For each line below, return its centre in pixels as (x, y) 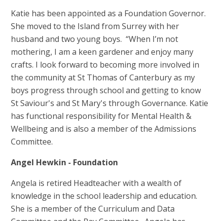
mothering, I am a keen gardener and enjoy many (102, 52)
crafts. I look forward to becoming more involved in (105, 65)
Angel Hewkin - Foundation (65, 163)
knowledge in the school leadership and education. (105, 196)
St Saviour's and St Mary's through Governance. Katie (110, 103)
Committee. (32, 142)
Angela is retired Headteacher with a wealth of (96, 183)
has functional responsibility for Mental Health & (101, 116)
